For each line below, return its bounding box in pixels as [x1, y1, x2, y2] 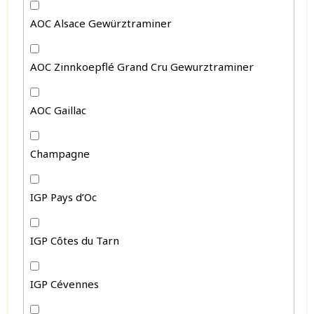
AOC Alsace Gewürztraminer [30, 15, 172, 30]
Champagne [30, 146, 90, 161]
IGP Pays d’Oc [30, 189, 97, 204]
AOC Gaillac [30, 102, 87, 117]
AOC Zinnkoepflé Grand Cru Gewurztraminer [30, 59, 254, 74]
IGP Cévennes [30, 276, 100, 291]
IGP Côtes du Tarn [30, 233, 120, 247]
